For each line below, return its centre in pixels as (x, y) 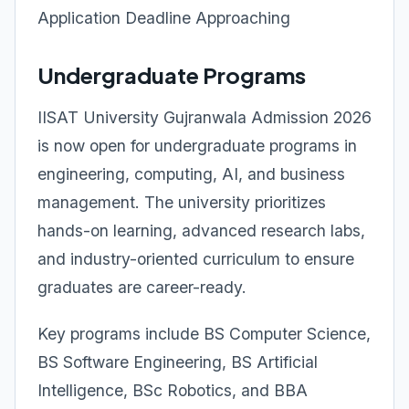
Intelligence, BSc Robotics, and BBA (173, 390)
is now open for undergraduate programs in (197, 146)
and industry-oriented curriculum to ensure (196, 259)
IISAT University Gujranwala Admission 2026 (204, 117)
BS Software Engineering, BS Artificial (178, 362)
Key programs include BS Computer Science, (204, 334)
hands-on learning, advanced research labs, (201, 231)
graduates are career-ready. (142, 287)
